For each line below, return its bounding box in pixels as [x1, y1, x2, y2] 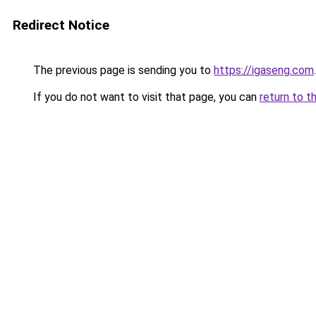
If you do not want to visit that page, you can [30, 90, 260, 104]
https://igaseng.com [214, 63, 314, 77]
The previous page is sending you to [30, 63, 214, 77]
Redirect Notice [13, 17, 109, 33]
